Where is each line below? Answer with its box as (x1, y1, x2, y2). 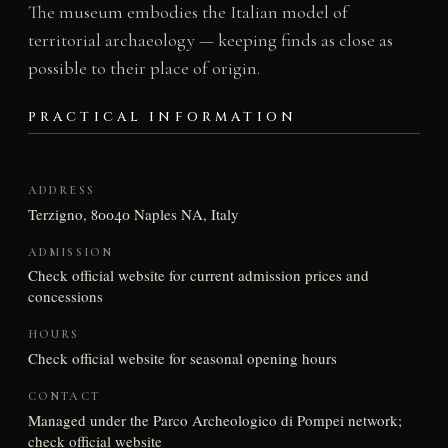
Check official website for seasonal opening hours (27, 348, 337, 369)
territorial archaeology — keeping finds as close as (27, 28, 393, 51)
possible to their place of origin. (27, 56, 260, 79)
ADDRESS (27, 183, 95, 198)
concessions (27, 286, 103, 307)
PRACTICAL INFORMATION (27, 108, 298, 127)
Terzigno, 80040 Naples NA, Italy (27, 203, 239, 224)
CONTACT (27, 389, 100, 403)
